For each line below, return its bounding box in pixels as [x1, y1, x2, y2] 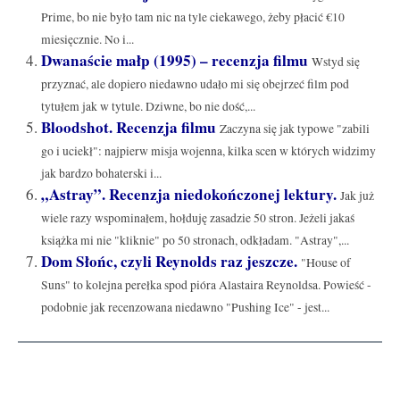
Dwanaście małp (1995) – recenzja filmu [40, 48, 308, 71]
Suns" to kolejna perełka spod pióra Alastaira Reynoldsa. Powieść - [40, 276, 371, 293]
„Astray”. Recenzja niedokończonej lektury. [40, 182, 337, 205]
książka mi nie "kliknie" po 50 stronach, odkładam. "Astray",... [40, 231, 349, 248]
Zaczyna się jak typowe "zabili [219, 120, 370, 137]
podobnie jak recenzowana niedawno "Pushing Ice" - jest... [40, 298, 329, 315]
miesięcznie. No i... [40, 30, 134, 47]
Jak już [339, 187, 374, 204]
